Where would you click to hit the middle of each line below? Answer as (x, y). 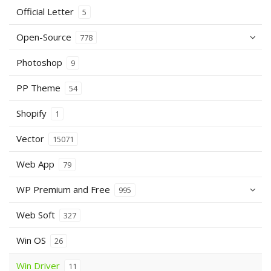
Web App (37, 164)
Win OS (32, 240)
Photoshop (41, 62)
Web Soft (37, 214)
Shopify (33, 113)
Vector (31, 138)
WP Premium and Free (64, 189)
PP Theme (40, 87)
